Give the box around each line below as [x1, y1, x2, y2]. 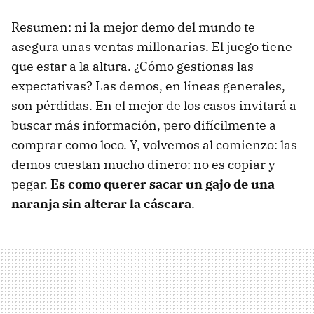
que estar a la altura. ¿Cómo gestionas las [11, 58, 254, 75]
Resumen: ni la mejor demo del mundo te [11, 19, 255, 36]
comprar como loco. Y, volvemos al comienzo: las [11, 137, 297, 153]
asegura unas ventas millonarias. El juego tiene [11, 39, 292, 55]
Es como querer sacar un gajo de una [50, 176, 275, 193]
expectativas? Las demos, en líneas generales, [11, 78, 285, 95]
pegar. [11, 176, 50, 193]
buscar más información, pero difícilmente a [11, 117, 276, 134]
